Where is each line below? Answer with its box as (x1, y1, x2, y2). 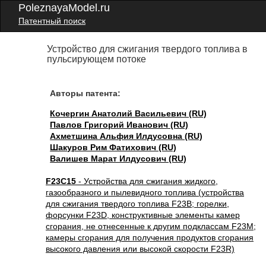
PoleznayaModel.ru (18, 2, 110, 14)
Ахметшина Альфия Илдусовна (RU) (50, 131, 203, 141)
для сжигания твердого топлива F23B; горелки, (46, 199, 229, 208)
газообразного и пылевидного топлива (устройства (46, 188, 244, 197)
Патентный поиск (18, 16, 85, 26)
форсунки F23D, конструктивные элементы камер (46, 210, 240, 220)
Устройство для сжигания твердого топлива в (47, 44, 248, 54)
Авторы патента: (50, 88, 121, 98)
